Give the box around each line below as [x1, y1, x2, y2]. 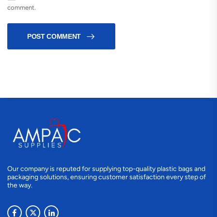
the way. [7, 181, 32, 190]
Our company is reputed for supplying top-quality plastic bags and [7, 165, 205, 173]
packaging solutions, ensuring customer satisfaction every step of [7, 173, 206, 182]
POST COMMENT [27, 32, 81, 40]
